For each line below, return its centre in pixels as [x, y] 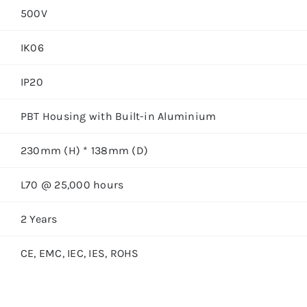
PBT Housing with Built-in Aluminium [118, 116]
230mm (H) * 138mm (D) [84, 150]
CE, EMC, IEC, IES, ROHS [79, 253]
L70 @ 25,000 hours [72, 185]
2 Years [39, 219]
